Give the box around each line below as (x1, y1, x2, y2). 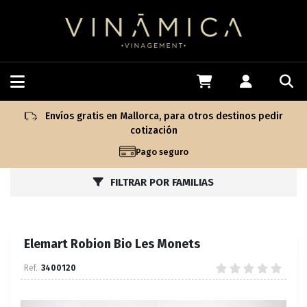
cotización (130, 125, 177, 136)
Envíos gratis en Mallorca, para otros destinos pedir (42, 110, 283, 122)
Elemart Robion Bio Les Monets (24, 236, 200, 251)
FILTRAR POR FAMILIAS (110, 176, 214, 188)
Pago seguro (135, 146, 188, 157)
